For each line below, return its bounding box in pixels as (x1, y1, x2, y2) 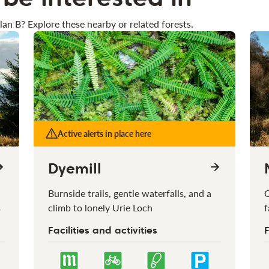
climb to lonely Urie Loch (48, 201, 153, 213)
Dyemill (48, 159, 102, 177)
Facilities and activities (48, 224, 158, 236)
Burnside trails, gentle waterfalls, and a (48, 187, 212, 199)
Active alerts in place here (58, 128, 152, 139)
